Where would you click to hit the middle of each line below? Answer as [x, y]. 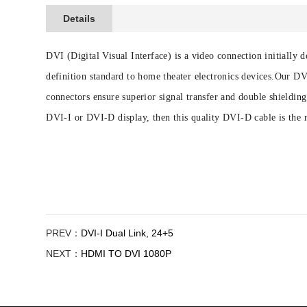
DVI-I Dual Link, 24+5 [127, 233]
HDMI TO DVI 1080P [126, 254]
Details [79, 19]
